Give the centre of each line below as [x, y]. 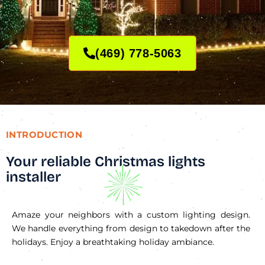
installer [33, 177]
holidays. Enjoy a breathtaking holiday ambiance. [113, 242]
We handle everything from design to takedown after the [131, 228]
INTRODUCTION [44, 134]
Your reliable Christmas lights [106, 161]
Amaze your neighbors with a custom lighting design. [131, 214]
